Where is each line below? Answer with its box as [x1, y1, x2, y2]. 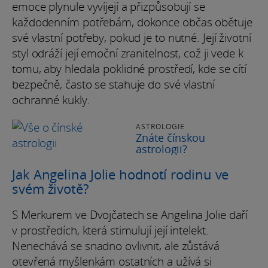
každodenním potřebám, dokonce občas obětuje [12, 14, 252, 30]
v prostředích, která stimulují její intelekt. [12, 222, 209, 238]
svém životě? [12, 179, 89, 197]
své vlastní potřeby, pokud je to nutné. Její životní [12, 29, 251, 45]
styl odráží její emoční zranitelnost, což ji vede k [12, 45, 243, 61]
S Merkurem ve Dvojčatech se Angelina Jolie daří [12, 206, 248, 223]
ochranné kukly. [12, 92, 90, 108]
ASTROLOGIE [136, 121, 185, 132]
